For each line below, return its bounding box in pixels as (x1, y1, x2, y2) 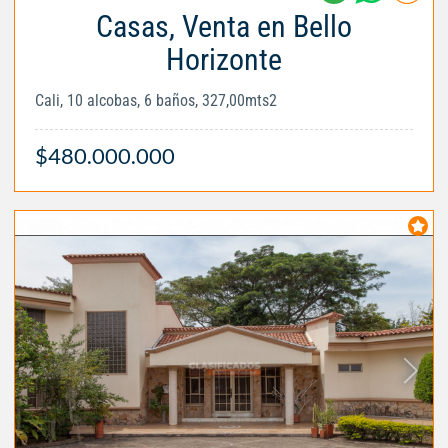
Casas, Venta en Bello (96, 9, 352, 45)
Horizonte (166, 42, 282, 78)
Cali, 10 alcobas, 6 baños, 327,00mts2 (35, 91, 277, 111)
